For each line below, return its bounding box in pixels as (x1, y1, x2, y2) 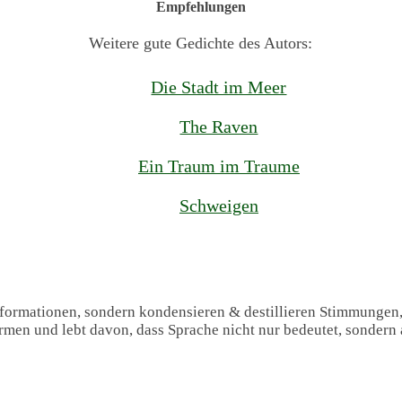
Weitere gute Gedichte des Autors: (89, 34, 313, 53)
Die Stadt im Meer (151, 77, 287, 98)
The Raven (179, 117, 258, 137)
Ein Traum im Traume (137, 156, 300, 177)
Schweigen (179, 196, 258, 216)
